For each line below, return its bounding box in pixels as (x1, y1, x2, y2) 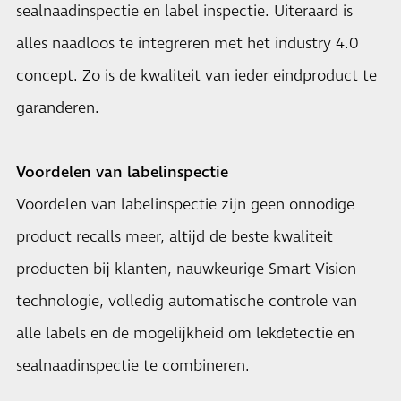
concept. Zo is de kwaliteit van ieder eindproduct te (16, 65, 377, 87)
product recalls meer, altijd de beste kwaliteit (16, 226, 333, 248)
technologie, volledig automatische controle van (16, 291, 357, 312)
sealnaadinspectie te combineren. (16, 355, 250, 377)
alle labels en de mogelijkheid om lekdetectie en (16, 323, 354, 345)
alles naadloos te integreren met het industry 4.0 (16, 33, 359, 55)
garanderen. (16, 98, 99, 119)
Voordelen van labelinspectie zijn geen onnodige (16, 194, 354, 216)
